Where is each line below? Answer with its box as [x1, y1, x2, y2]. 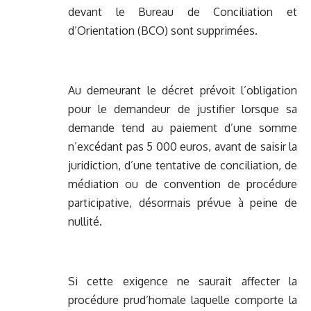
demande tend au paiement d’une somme [68, 121, 297, 135]
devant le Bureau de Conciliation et [68, 5, 297, 19]
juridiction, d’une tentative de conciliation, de [68, 158, 297, 173]
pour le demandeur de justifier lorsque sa [68, 102, 297, 117]
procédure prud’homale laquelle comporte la [68, 293, 297, 308]
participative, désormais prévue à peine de [68, 196, 297, 210]
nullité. [68, 215, 102, 229]
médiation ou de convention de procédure [68, 177, 297, 192]
